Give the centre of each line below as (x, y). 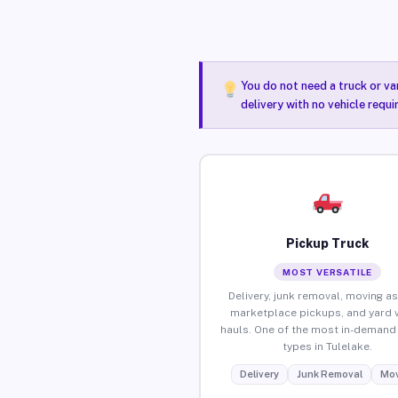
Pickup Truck (328, 243)
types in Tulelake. (328, 346)
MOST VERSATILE (328, 271)
